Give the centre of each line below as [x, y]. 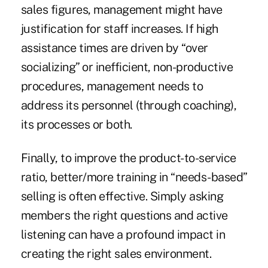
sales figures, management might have [121, 10]
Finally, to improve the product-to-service [128, 158]
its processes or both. [76, 125]
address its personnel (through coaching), [129, 106]
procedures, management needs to [112, 86]
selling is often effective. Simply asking [122, 197]
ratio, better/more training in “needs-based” [134, 177]
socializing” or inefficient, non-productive [127, 67]
